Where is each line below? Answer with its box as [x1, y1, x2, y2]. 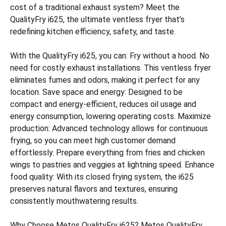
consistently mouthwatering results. [10, 196, 138, 206]
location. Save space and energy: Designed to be [10, 87, 183, 97]
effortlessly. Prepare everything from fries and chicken [10, 148, 205, 157]
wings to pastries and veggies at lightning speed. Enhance [10, 160, 214, 169]
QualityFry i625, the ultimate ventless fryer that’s [10, 15, 185, 24]
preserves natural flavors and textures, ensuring [10, 184, 178, 194]
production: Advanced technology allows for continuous [10, 124, 208, 133]
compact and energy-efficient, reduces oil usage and [10, 99, 196, 109]
